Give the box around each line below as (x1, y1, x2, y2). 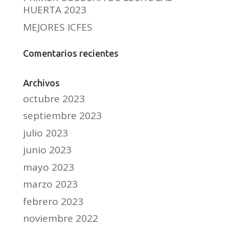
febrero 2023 (22, 194, 83, 208)
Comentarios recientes (22, 48, 119, 58)
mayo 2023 (22, 160, 74, 174)
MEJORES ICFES (22, 20, 93, 34)
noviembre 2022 (22, 212, 98, 225)
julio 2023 (22, 126, 68, 140)
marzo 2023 (22, 177, 78, 191)
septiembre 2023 (22, 109, 102, 123)
